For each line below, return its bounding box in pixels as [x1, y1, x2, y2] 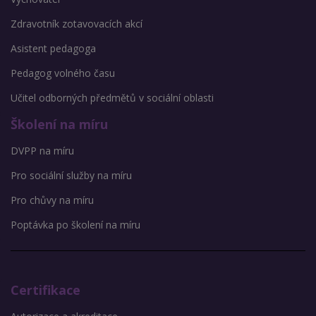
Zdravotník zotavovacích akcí [11, 17, 142, 31]
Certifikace [11, 281, 80, 299]
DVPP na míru [11, 144, 74, 158]
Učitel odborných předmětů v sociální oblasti [11, 91, 214, 105]
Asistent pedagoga [11, 42, 96, 56]
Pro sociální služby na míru [11, 169, 132, 183]
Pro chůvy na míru [11, 193, 94, 207]
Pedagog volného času [11, 66, 115, 80]
